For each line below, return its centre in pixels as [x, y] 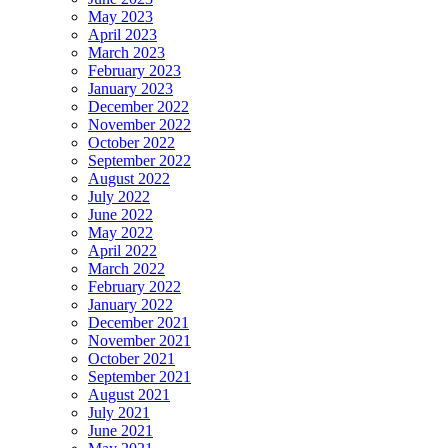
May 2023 [120, 17]
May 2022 [120, 233]
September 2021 [139, 377]
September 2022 [139, 161]
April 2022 [122, 251]
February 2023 [134, 71]
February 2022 [134, 287]
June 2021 [120, 431]
